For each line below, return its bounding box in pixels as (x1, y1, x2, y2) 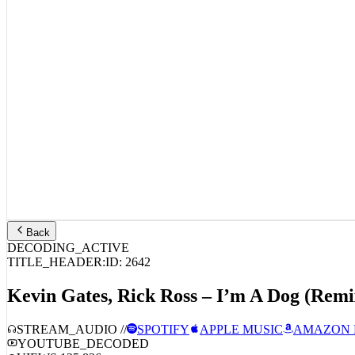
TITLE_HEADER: (7, 244, 105, 258)
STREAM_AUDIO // (17, 311, 127, 325)
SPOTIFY (137, 311, 189, 325)
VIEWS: (17, 339, 60, 353)
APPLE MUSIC (200, 311, 283, 325)
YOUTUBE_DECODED (17, 325, 149, 339)
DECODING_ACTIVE (7, 230, 129, 244)
